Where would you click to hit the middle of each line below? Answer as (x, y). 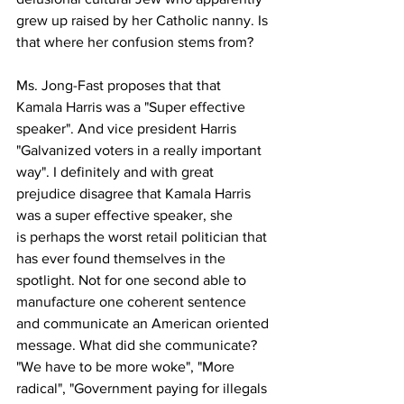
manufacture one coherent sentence (133, 302)
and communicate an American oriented (144, 323)
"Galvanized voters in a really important (141, 150)
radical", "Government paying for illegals (143, 388)
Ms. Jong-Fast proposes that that (120, 85)
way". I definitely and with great (117, 172)
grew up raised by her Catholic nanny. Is (144, 20)
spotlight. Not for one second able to (133, 280)
